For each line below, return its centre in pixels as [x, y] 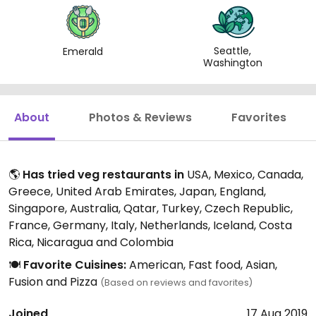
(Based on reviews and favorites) [176, 283]
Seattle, [233, 51]
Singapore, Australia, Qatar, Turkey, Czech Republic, [151, 209]
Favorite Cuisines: [75, 265]
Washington [232, 63]
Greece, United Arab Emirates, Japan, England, [137, 192]
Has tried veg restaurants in [103, 175]
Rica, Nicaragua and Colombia [91, 243]
